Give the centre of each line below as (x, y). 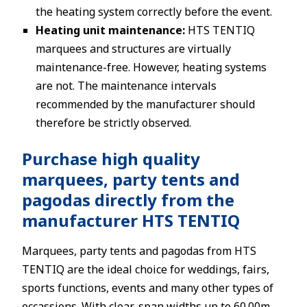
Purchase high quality (111, 159)
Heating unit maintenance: (110, 30)
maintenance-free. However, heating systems (151, 67)
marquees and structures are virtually (133, 49)
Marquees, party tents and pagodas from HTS (139, 251)
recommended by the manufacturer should (145, 104)
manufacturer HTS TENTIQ (131, 220)
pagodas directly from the (128, 200)
